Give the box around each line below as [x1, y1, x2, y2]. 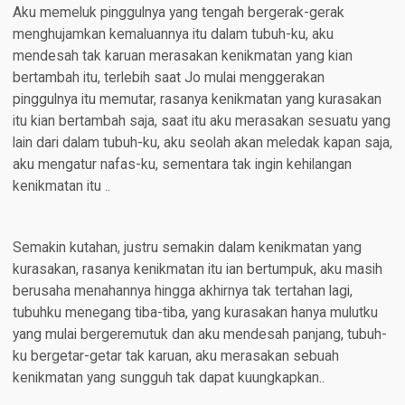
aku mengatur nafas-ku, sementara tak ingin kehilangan [12, 156, 352, 174]
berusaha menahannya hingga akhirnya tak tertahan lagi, [12, 283, 353, 300]
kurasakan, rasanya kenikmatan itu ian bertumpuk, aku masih [12, 261, 382, 278]
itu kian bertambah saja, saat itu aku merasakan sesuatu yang [12, 113, 391, 130]
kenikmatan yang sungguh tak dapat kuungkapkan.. [12, 370, 325, 387]
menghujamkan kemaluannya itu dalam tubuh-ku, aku [12, 26, 334, 43]
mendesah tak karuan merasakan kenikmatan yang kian [12, 48, 353, 65]
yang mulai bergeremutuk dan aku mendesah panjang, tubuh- [12, 326, 387, 344]
